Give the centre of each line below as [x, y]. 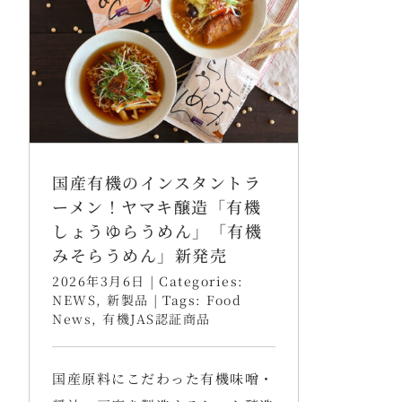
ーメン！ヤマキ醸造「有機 [157, 206]
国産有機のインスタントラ [157, 182]
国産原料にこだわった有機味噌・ [163, 378]
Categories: [201, 280]
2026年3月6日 [99, 280]
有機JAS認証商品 [157, 318]
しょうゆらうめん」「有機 [157, 230]
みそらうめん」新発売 [140, 254]
